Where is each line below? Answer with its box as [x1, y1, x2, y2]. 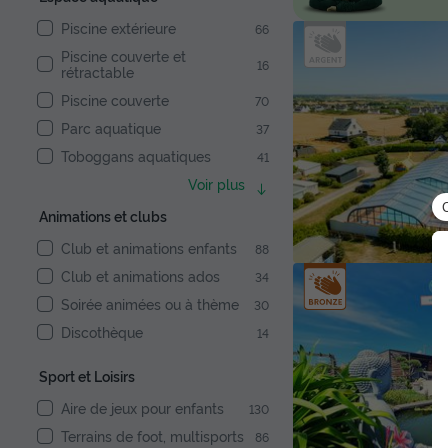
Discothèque [61, 322, 143, 342]
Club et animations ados [61, 266, 220, 286]
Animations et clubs [39, 206, 167, 226]
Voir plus [188, 174, 245, 194]
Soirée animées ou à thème [61, 294, 239, 314]
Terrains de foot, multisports [61, 426, 244, 446]
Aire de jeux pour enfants [61, 398, 224, 418]
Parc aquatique [61, 118, 161, 138]
